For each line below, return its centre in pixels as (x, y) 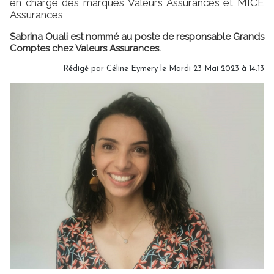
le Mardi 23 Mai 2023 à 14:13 (211, 68)
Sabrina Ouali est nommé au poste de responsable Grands (137, 36)
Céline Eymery (132, 68)
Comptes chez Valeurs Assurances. (85, 48)
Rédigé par (85, 68)
